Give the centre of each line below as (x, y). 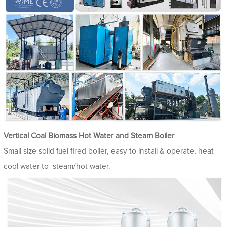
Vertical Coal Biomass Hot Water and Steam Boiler (89, 136)
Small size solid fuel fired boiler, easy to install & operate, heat (109, 152)
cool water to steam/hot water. (58, 167)
